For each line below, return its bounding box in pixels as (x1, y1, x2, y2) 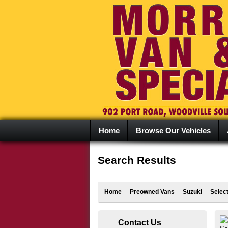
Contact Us (118, 218, 161, 227)
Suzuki (183, 188, 202, 195)
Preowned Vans (130, 188, 175, 195)
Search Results (98, 154, 176, 166)
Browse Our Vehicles (136, 126, 211, 135)
